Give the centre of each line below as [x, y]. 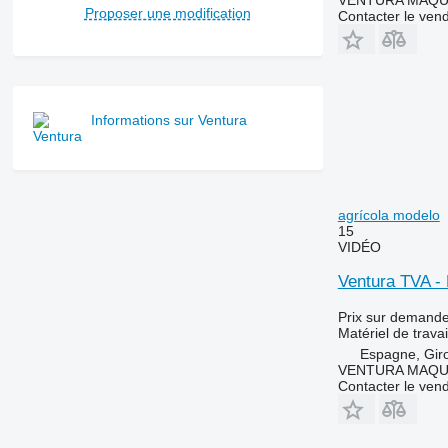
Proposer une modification [167, 13]
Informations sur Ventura [168, 120]
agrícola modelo [388, 215]
